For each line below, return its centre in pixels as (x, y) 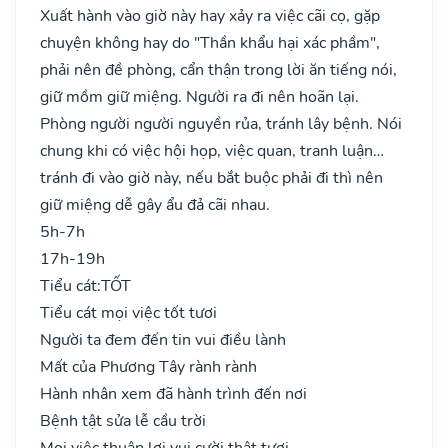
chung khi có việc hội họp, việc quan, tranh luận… (212, 150)
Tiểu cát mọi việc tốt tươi (128, 312)
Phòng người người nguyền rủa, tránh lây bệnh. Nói (221, 123)
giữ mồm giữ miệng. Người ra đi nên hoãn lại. (199, 96)
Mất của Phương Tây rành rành (148, 366)
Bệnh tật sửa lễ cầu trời (123, 420)
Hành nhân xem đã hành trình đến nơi (173, 393)
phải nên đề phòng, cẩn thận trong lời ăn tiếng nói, (218, 69)
